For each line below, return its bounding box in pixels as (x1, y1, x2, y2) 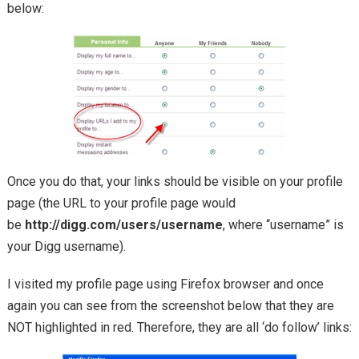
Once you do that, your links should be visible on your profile (6, 174, 343, 190)
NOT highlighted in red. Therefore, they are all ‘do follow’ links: (6, 320, 352, 336)
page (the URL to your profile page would (6, 196, 236, 212)
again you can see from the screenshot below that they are (6, 298, 334, 314)
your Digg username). (6, 239, 126, 255)
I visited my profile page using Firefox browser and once (6, 276, 324, 292)
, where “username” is (222, 217, 344, 233)
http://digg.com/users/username (24, 217, 223, 233)
